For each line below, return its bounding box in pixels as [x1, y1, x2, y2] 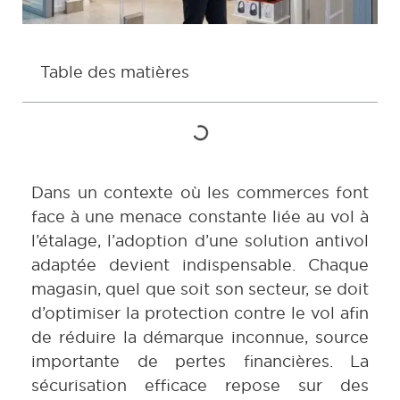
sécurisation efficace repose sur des [31, 374, 369, 396]
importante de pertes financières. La [31, 350, 369, 371]
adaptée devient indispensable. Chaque [31, 254, 369, 275]
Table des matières [40, 61, 189, 82]
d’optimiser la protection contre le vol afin [31, 302, 369, 323]
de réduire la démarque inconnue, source [31, 326, 369, 347]
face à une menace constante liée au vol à [31, 205, 369, 227]
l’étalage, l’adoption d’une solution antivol [31, 229, 369, 251]
